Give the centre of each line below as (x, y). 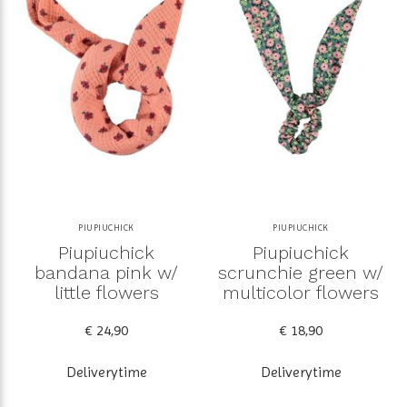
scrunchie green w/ (301, 273)
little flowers (106, 293)
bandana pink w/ (106, 273)
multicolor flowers (301, 293)
